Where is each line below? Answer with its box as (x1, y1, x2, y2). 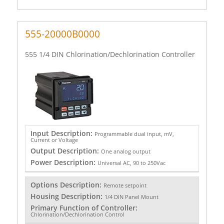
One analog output (100, 147, 150, 155)
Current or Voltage (30, 135, 78, 143)
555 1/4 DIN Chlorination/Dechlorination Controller (25, 49, 195, 59)
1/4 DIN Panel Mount (104, 193, 158, 201)
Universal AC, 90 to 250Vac (97, 158, 165, 166)
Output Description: (30, 145, 101, 155)
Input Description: (30, 128, 94, 138)
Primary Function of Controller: (30, 203, 137, 213)
